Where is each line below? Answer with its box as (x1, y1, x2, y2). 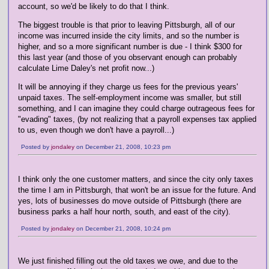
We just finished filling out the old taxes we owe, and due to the (18, 256, 238, 265)
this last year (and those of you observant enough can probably (18, 53, 237, 62)
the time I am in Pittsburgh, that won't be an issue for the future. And (18, 186, 256, 195)
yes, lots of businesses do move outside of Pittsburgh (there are (18, 196, 241, 205)
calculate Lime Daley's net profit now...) (18, 64, 154, 73)
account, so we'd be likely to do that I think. (18, 2, 169, 11)
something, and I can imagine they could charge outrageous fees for (18, 104, 255, 113)
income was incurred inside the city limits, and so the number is (18, 31, 240, 40)
